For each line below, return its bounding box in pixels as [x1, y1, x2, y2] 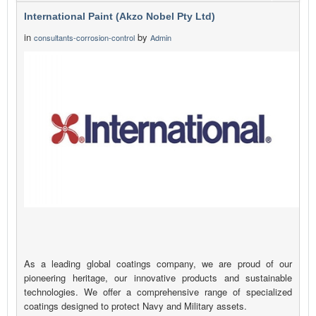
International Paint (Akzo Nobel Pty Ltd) [24, 11, 215, 23]
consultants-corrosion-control [34, 32, 135, 44]
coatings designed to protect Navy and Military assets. [24, 299, 247, 313]
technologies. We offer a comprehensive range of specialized [24, 285, 292, 299]
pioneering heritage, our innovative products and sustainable [24, 271, 292, 285]
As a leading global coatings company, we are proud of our [24, 257, 292, 271]
